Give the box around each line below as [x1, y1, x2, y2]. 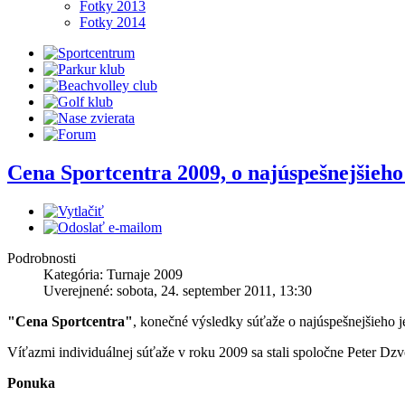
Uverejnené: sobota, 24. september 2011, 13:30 [43, 282, 312, 298]
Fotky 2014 [80, 14, 146, 30]
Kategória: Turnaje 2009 [43, 266, 183, 282]
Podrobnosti [7, 250, 76, 266]
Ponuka [7, 374, 55, 391]
